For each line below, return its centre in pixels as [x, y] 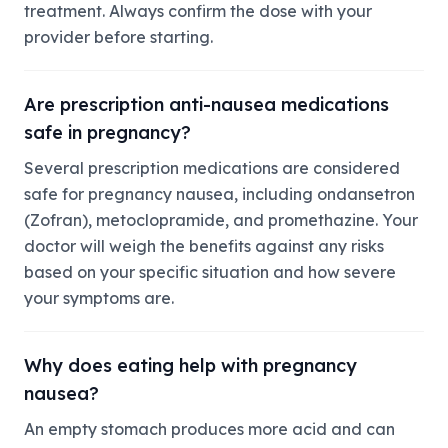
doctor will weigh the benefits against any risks [204, 246]
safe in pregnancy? [107, 132]
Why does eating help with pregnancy [190, 365]
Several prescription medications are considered [212, 168]
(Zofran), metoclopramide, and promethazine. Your [221, 220]
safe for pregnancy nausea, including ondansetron [219, 194]
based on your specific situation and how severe [210, 272]
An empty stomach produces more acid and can [209, 429]
